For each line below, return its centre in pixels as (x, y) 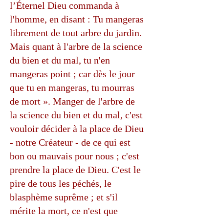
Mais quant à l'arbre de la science (76, 46)
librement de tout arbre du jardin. (76, 33)
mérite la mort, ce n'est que (64, 211)
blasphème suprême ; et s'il (64, 197)
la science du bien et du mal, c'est (76, 115)
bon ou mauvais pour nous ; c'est (75, 156)
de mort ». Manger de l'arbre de (72, 101)
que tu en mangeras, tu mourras (72, 88)
